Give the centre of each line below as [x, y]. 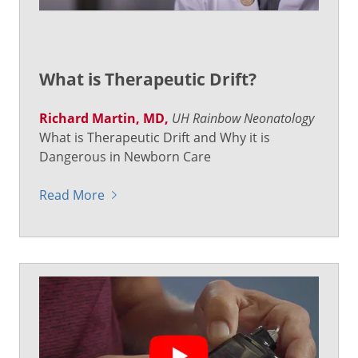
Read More [72, 195]
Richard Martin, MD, [104, 119]
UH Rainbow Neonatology [243, 118]
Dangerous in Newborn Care [125, 157]
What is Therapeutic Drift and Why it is [155, 138]
